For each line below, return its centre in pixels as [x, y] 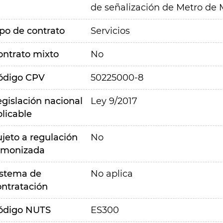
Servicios [110, 31]
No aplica [111, 174]
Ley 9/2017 [114, 101]
